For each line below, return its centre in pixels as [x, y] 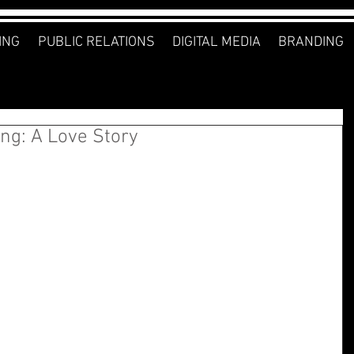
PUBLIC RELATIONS [96, 42]
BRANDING [311, 42]
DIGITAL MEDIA [217, 42]
